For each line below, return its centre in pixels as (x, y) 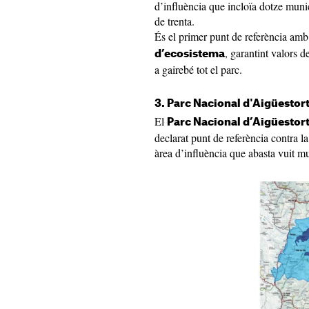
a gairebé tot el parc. (198, 69)
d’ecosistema (190, 54)
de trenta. (175, 21)
